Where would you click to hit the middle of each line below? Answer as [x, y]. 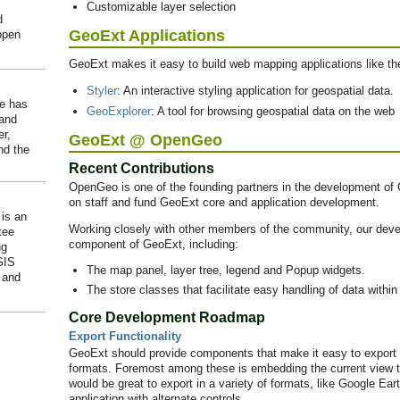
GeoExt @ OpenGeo [146, 140]
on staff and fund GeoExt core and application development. [224, 202]
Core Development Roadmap [167, 318]
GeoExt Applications [147, 35]
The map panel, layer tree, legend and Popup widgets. [225, 270]
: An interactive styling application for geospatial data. [255, 90]
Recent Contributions [142, 168]
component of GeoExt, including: [154, 244]
